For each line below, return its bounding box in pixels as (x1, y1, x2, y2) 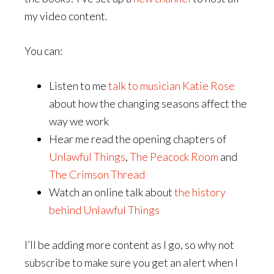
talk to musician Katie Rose (108, 79, 235, 92)
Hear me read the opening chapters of (49, 132, 226, 146)
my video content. (24, 9, 108, 23)
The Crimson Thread (49, 168, 145, 181)
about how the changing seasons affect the (49, 97, 247, 110)
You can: (24, 44, 62, 57)
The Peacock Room (130, 150, 218, 163)
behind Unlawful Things (49, 203, 160, 217)
